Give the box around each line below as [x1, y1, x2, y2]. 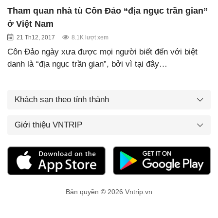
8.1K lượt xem [72, 34, 109, 41]
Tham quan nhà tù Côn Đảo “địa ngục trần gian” [7, 5, 208, 16]
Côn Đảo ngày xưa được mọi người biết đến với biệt [7, 47, 198, 56]
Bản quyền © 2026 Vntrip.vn [66, 188, 152, 196]
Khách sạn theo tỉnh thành [15, 94, 109, 104]
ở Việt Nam [7, 18, 54, 29]
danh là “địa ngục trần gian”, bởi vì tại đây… [7, 59, 167, 69]
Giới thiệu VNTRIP [15, 120, 82, 129]
